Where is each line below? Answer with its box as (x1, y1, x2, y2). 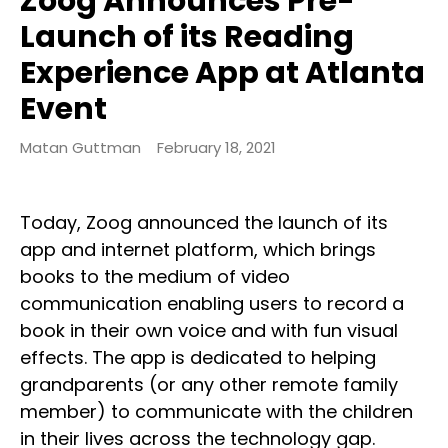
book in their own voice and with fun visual (20, 317, 398, 343)
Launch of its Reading (20, 15, 354, 58)
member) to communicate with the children (20, 398, 413, 424)
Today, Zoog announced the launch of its (20, 209, 388, 235)
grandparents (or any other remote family (20, 371, 398, 397)
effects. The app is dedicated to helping (20, 344, 376, 370)
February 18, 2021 (157, 136, 276, 158)
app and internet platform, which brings (20, 236, 376, 262)
